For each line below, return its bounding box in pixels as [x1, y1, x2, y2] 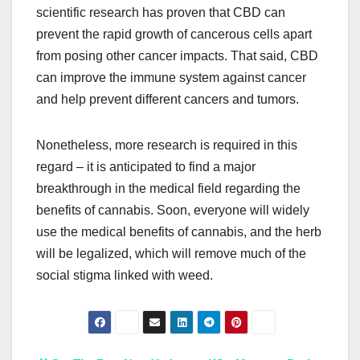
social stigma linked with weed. [36, 268, 213, 283]
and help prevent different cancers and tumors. [36, 92, 302, 107]
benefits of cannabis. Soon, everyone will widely [36, 203, 309, 218]
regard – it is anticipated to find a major [36, 160, 256, 174]
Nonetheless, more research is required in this [36, 138, 297, 153]
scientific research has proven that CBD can [36, 6, 285, 20]
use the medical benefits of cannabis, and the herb [36, 225, 321, 239]
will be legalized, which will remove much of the [36, 247, 306, 261]
